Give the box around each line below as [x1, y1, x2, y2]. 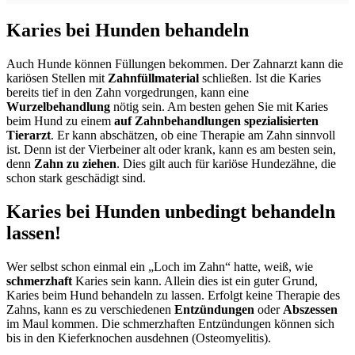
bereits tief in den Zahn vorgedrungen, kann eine [6, 86, 249, 100]
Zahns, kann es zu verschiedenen [6, 302, 171, 316]
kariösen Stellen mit [6, 71, 108, 86]
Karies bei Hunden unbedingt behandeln [6, 201, 335, 223]
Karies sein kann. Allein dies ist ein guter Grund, [72, 273, 318, 288]
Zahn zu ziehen [34, 157, 116, 171]
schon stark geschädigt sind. [6, 171, 146, 185]
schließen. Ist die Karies [199, 71, 321, 86]
